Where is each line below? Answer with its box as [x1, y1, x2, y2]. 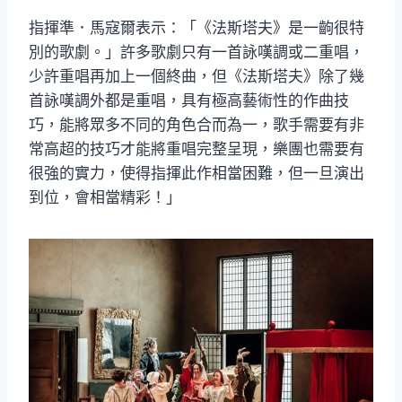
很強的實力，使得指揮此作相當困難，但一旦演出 [29, 164, 364, 183]
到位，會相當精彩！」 [29, 188, 181, 207]
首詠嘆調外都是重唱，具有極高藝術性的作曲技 [29, 92, 349, 110]
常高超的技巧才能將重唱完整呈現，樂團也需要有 [29, 140, 364, 159]
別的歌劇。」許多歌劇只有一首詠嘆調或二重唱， [29, 43, 364, 62]
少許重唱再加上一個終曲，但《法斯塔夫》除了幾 [29, 67, 364, 86]
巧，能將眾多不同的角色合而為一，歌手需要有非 [29, 116, 364, 135]
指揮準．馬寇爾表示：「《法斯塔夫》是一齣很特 [29, 19, 364, 38]
